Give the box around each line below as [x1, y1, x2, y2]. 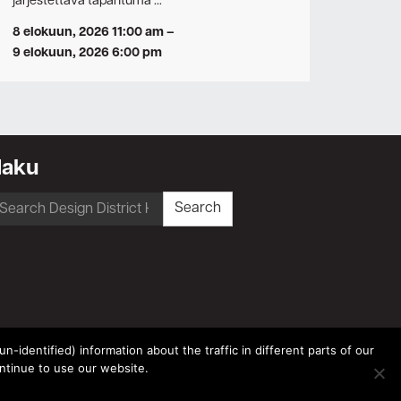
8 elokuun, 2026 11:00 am [13, 23, 164, 42]
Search [175, 199, 221, 219]
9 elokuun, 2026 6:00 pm [13, 44, 162, 63]
